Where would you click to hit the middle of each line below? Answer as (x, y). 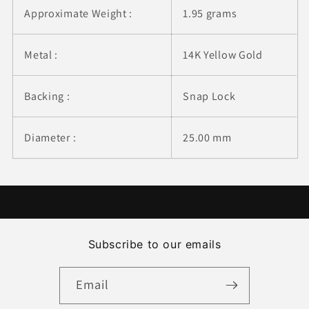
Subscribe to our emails (154, 244)
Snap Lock (209, 97)
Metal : (41, 55)
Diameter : (50, 138)
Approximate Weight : (79, 14)
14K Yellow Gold (223, 55)
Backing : (47, 97)
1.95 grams (210, 14)
